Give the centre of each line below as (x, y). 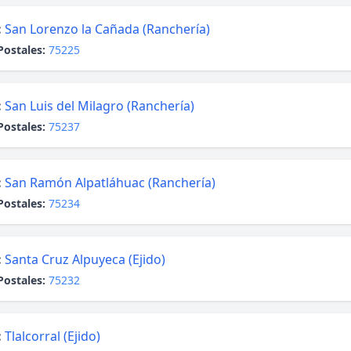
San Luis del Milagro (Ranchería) (100, 106)
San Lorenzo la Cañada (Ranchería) (107, 29)
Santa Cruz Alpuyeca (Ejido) (85, 259)
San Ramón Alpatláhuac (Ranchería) (110, 183)
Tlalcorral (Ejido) (52, 336)
